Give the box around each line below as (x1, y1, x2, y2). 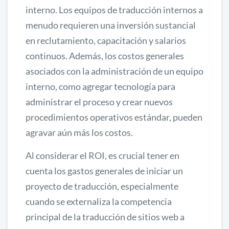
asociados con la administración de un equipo (26, 65, 203, 77)
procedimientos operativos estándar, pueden (26, 111, 202, 123)
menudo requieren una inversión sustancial (26, 19, 196, 31)
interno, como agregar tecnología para (26, 80, 175, 92)
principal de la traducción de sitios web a (26, 211, 185, 222)
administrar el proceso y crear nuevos (26, 96, 173, 107)
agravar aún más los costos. (26, 126, 133, 138)
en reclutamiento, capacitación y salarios (26, 34, 186, 46)
